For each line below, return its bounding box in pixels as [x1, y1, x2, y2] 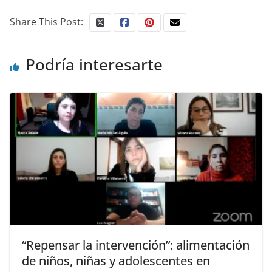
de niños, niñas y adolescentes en [22, 253, 210, 270]
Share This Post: [10, 15, 83, 29]
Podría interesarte [25, 53, 163, 75]
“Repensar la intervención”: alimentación [22, 237, 250, 254]
